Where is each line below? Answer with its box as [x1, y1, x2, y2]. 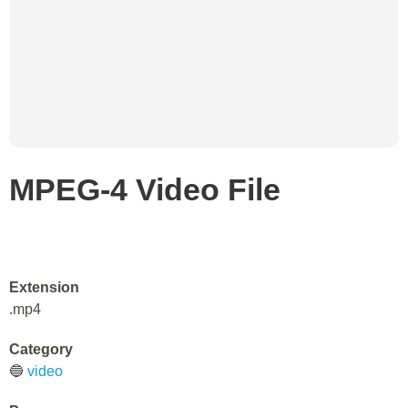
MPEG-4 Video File [9, 172, 280, 207]
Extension [9, 280, 79, 295]
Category [9, 342, 73, 357]
